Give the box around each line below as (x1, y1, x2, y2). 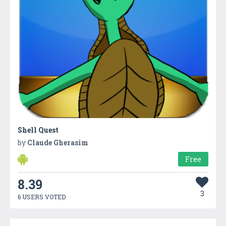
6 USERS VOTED (18, 192, 66, 201)
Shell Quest (18, 125, 59, 135)
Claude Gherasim (27, 137, 88, 147)
